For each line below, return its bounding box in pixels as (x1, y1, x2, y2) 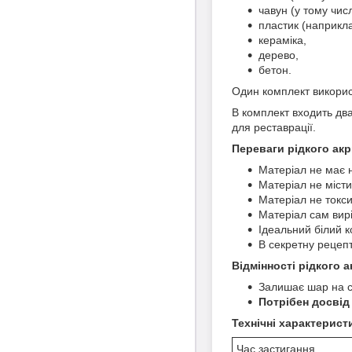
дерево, (258, 48, 299, 61)
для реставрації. (232, 120, 316, 134)
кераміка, (258, 33, 306, 46)
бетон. (258, 63, 291, 76)
